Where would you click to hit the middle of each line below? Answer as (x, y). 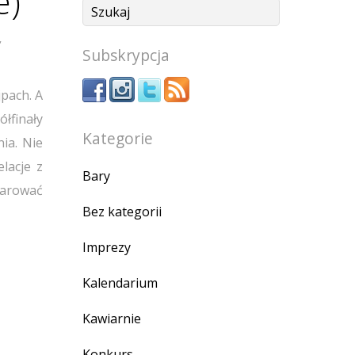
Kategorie (118, 138)
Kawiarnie (112, 318)
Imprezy (107, 247)
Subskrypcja (126, 55)
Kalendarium (120, 282)
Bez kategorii (122, 211)
